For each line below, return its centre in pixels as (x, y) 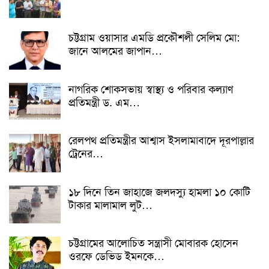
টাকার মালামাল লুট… (110, 205)
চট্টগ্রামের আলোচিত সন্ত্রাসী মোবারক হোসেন (153, 243)
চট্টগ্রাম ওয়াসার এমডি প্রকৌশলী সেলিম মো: (154, 38)
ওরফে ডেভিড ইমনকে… (116, 257)
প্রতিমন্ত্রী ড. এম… (104, 102)
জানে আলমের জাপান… (115, 51)
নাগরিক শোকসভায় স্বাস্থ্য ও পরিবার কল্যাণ (151, 89)
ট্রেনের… (86, 154)
